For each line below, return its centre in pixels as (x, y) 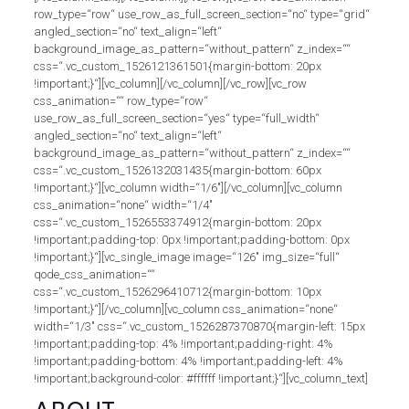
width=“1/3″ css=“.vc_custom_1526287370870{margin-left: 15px (199, 326)
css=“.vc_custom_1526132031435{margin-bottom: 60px (177, 170)
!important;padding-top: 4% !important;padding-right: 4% (183, 344)
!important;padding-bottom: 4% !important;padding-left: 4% (188, 361)
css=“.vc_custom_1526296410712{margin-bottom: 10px (177, 292)
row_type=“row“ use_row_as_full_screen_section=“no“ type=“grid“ (201, 14)
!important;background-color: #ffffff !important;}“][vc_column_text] (200, 378)
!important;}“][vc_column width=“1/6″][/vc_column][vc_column (188, 188)
